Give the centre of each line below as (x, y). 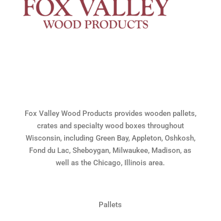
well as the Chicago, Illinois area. (110, 163)
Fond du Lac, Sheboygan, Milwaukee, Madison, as (110, 150)
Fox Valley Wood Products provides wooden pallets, (110, 113)
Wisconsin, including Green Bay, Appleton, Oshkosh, (110, 138)
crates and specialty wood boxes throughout (110, 126)
